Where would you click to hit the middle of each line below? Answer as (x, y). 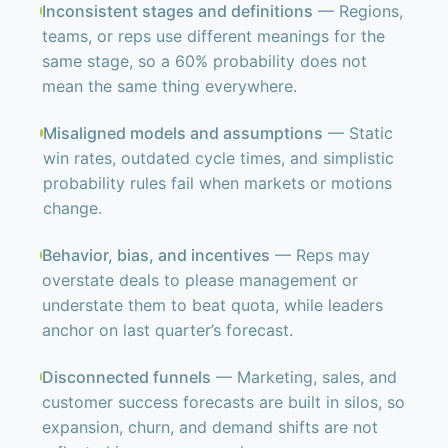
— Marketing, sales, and (304, 377)
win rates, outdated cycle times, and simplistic (218, 158)
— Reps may (320, 255)
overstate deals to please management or (200, 280)
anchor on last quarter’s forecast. (168, 330)
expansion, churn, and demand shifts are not (210, 427)
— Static (357, 133)
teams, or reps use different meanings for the (214, 36)
